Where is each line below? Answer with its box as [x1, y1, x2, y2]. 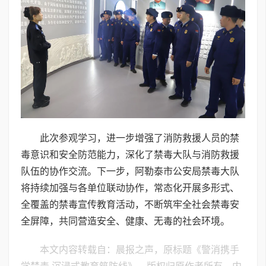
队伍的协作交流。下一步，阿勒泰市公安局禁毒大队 [21, 166, 239, 177]
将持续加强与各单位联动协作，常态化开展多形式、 [21, 183, 239, 194]
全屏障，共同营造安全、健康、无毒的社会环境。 [21, 216, 230, 227]
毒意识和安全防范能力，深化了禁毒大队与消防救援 [21, 150, 239, 160]
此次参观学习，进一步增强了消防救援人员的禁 [40, 133, 239, 144]
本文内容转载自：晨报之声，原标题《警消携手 [40, 245, 239, 255]
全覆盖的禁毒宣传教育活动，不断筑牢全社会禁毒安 [21, 199, 239, 210]
